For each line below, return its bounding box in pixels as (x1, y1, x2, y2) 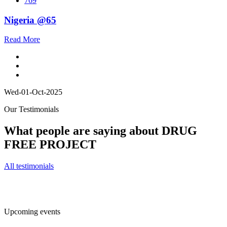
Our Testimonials (4, 105, 59, 114)
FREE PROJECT (4, 138, 96, 152)
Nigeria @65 (4, 14, 56, 25)
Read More (4, 35, 40, 44)
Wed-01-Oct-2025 (4, 88, 62, 97)
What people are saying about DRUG (4, 124, 197, 138)
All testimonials (4, 162, 54, 171)
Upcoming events (4, 207, 60, 216)
